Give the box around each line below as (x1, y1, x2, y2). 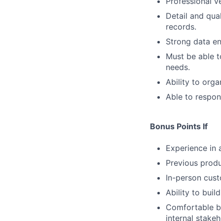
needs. (166, 62, 190, 72)
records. (166, 22, 196, 32)
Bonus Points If (150, 121, 208, 131)
